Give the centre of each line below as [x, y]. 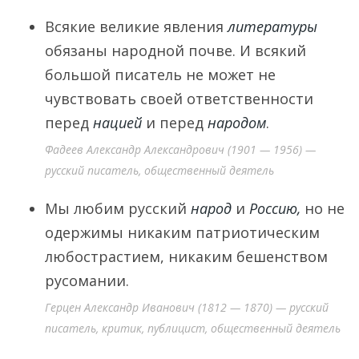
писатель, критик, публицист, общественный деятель [193, 328]
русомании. [87, 280]
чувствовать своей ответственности [179, 99]
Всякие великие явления [136, 26]
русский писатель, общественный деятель [159, 170]
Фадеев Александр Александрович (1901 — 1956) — [180, 149]
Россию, [275, 208]
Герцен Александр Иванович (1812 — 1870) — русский [187, 307]
